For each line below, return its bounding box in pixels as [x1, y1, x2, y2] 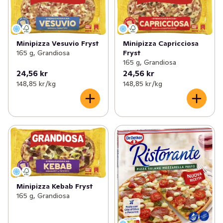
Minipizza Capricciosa [122, 38, 199, 48]
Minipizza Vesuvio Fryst [16, 38, 99, 48]
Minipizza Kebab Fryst [16, 181, 93, 191]
